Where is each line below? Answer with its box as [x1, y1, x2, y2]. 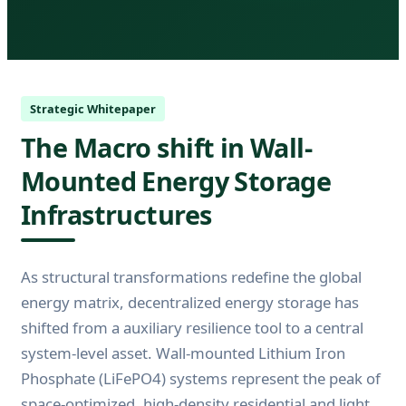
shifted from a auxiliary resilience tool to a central [21, 316, 363, 338]
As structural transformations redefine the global [21, 266, 362, 287]
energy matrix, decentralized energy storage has [21, 291, 359, 313]
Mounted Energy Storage [21, 162, 332, 198]
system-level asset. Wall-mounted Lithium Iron [21, 342, 345, 363]
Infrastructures [21, 196, 212, 232]
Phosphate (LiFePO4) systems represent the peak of [21, 367, 381, 389]
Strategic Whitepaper [30, 100, 156, 117]
